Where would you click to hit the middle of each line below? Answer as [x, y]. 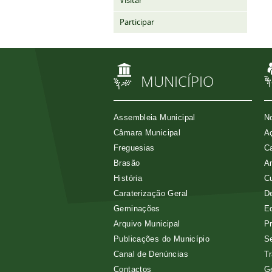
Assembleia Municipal [155, 117]
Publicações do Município [162, 239]
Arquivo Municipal [147, 224]
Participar [137, 22]
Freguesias [134, 148]
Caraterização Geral [151, 193]
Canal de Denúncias [151, 254]
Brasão [127, 163]
